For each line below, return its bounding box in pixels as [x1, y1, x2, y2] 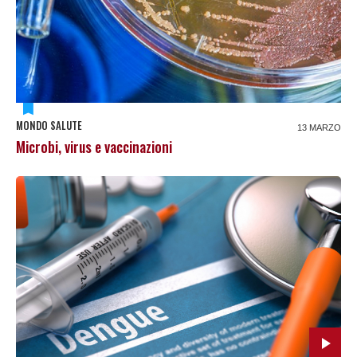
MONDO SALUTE [16, 117, 82, 134]
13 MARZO [297, 123, 341, 133]
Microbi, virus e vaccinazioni [16, 136, 172, 158]
